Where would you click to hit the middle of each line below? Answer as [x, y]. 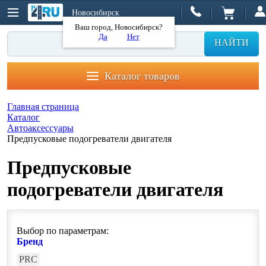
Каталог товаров [142, 76]
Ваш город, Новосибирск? [119, 27]
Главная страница [43, 107]
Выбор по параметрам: [63, 231]
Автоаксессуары [40, 128]
